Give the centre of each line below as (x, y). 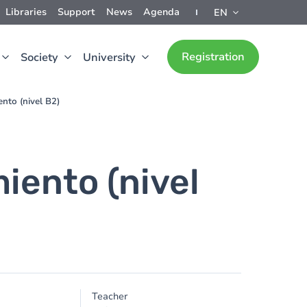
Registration (213, 57)
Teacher (110, 296)
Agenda (161, 12)
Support (76, 12)
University (109, 58)
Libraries (26, 12)
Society (39, 58)
